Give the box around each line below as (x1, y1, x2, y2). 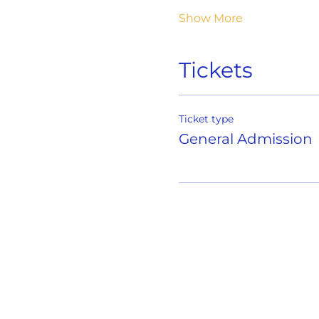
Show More (178, 11, 243, 25)
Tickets (178, 57, 253, 83)
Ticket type (178, 113, 234, 125)
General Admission (178, 130, 313, 147)
